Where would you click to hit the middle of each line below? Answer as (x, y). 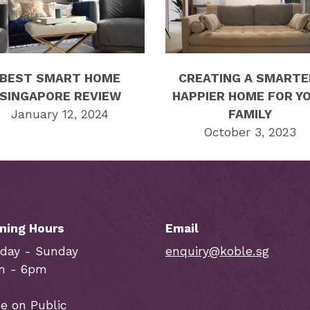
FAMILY (250, 114)
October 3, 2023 (250, 132)
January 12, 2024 (60, 114)
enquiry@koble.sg (217, 251)
